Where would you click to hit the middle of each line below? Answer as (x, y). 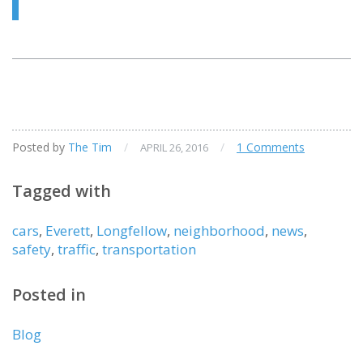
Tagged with (62, 191)
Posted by (40, 147)
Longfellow (132, 231)
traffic (77, 250)
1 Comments (271, 147)
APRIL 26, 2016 (174, 148)
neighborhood (219, 231)
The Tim (90, 147)
